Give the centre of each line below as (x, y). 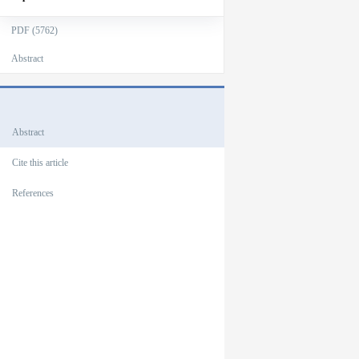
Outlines (32, 100)
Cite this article (40, 163)
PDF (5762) (34, 30)
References (32, 193)
